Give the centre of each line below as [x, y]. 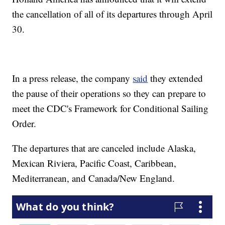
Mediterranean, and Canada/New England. [94, 178]
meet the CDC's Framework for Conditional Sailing [110, 108]
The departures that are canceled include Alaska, [104, 148]
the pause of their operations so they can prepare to [109, 93]
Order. [24, 124]
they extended [176, 78]
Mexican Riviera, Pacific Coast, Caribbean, [94, 163]
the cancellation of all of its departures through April [113, 14]
